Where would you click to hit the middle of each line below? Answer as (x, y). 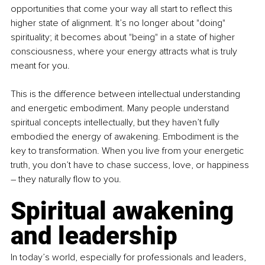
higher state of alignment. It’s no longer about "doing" (119, 23)
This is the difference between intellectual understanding (127, 94)
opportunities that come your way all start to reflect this (123, 9)
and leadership (94, 236)
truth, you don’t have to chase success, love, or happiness (131, 165)
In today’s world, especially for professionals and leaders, (130, 258)
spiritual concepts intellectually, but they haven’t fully (116, 123)
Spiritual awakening (125, 211)
